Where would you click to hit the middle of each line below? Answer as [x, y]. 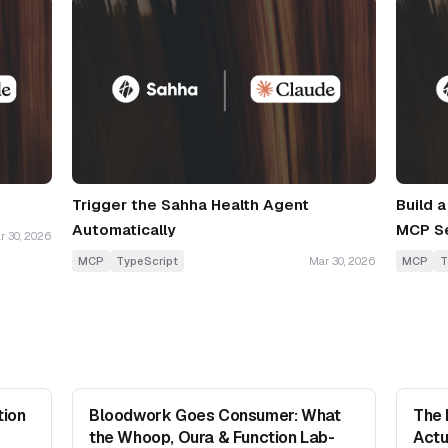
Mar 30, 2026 [342, 261]
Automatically [124, 230]
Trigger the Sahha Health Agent [190, 205]
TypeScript [147, 261]
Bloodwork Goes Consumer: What [215, 416]
